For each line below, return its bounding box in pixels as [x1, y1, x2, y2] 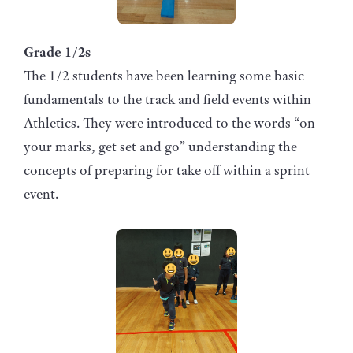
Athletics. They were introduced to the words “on [24, 113, 315, 132]
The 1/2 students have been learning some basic [24, 66, 304, 84]
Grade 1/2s [24, 43, 91, 61]
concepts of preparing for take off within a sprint [24, 161, 310, 179]
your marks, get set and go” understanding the [24, 137, 297, 155]
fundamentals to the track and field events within [24, 90, 311, 108]
